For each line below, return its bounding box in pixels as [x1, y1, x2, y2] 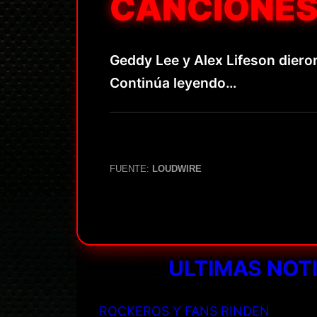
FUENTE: [110, 163, 152, 174]
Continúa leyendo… [110, 74, 236, 91]
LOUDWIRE [152, 163, 202, 174]
